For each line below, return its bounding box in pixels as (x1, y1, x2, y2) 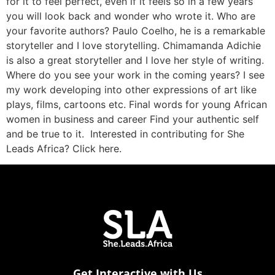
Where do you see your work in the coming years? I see (6, 69, 265, 81)
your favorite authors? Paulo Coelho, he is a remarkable (6, 25, 265, 37)
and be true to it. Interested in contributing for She (6, 128, 244, 140)
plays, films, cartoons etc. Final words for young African (6, 98, 267, 110)
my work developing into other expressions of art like (6, 83, 257, 96)
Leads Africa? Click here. (6, 142, 122, 155)
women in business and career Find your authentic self (6, 113, 259, 125)
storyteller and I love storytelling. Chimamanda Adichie (6, 39, 261, 52)
